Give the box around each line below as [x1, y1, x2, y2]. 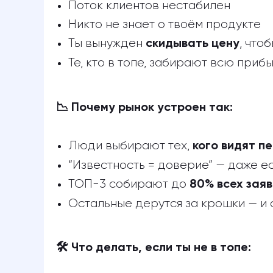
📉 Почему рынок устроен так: [56, 102, 233, 114]
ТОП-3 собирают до [68, 178, 190, 190]
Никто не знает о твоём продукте [68, 18, 261, 30]
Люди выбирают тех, [68, 140, 193, 152]
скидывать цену [146, 38, 239, 50]
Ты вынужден [68, 37, 146, 49]
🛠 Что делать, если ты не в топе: [56, 242, 251, 254]
